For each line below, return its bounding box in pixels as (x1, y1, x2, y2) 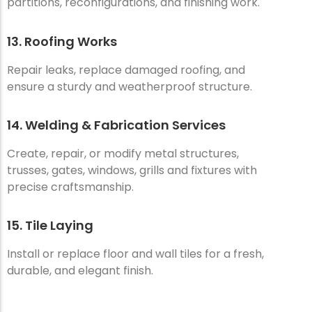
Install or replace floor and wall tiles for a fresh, (7, 246, 264, 263)
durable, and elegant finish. (7, 263, 153, 279)
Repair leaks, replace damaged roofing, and (7, 61, 245, 78)
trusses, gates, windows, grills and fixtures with (7, 162, 257, 178)
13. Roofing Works (7, 32, 117, 50)
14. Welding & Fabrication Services (7, 116, 226, 134)
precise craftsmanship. (7, 178, 134, 195)
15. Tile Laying (7, 217, 93, 235)
